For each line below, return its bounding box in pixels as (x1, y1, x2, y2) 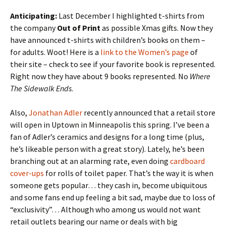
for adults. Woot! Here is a (10, 46, 100, 57)
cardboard (170, 155, 205, 166)
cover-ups (10, 167, 45, 178)
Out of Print (57, 22, 100, 33)
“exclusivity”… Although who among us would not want (10, 204, 201, 214)
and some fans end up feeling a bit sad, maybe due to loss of (10, 192, 215, 202)
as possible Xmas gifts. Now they (100, 22, 213, 33)
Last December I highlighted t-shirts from (57, 10, 204, 21)
